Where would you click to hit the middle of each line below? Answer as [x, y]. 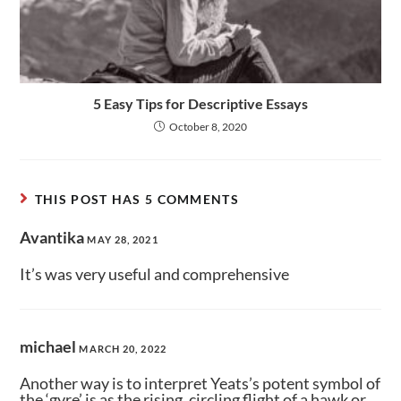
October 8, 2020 [208, 127]
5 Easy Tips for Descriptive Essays [200, 104]
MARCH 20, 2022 [123, 349]
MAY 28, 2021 [123, 240]
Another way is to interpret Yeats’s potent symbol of [200, 384]
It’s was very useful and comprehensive [155, 274]
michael [50, 347]
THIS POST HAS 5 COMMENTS [137, 200]
